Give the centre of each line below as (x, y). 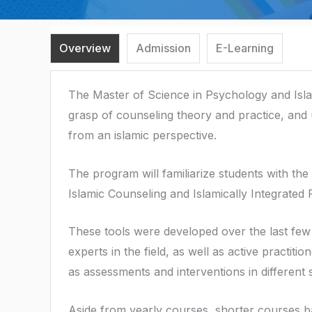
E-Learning (245, 48)
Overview (85, 48)
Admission (163, 48)
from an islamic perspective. (142, 135)
